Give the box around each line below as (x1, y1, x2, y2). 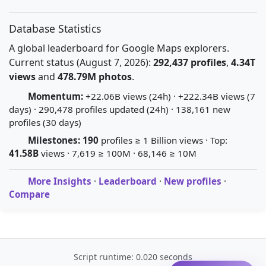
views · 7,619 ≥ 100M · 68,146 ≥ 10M (39, 147, 197, 159)
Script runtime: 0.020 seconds (74, 251, 192, 262)
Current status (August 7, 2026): (9, 56, 153, 69)
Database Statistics (9, 21, 101, 36)
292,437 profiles (153, 56, 226, 69)
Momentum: (28, 90, 83, 102)
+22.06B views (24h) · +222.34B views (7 (85, 90, 255, 102)
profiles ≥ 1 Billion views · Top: (99, 134, 227, 146)
